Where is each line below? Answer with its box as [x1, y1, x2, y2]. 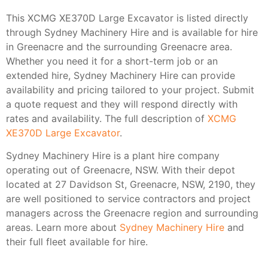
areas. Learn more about [6, 221, 120, 234]
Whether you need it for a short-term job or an [6, 54, 218, 67]
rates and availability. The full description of [6, 112, 208, 124]
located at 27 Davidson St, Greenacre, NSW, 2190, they [6, 178, 255, 191]
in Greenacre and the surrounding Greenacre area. [6, 40, 232, 53]
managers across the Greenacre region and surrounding [6, 207, 258, 220]
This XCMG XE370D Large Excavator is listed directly [6, 11, 248, 24]
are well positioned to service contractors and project [6, 193, 251, 205]
